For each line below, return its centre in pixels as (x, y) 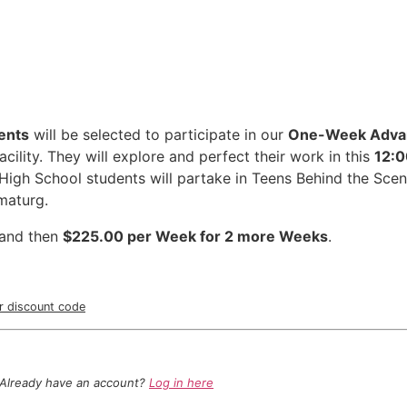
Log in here (181, 382)
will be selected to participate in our (159, 135)
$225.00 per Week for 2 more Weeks (195, 237)
